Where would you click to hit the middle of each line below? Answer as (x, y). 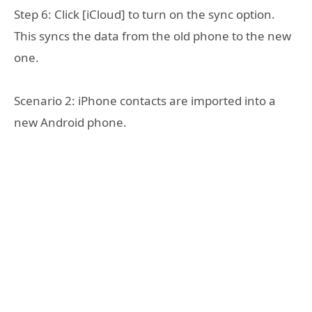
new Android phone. (70, 123)
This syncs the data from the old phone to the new (153, 36)
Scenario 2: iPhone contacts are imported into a (145, 101)
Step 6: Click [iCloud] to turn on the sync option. (145, 14)
